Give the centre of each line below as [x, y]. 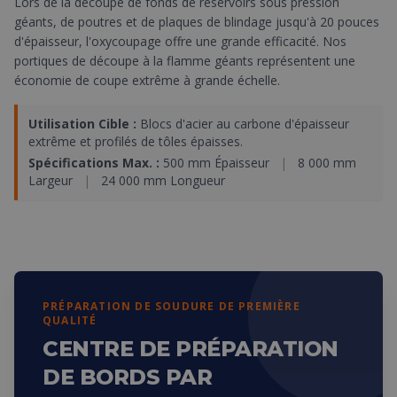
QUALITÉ [70, 320]
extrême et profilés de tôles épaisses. [136, 141]
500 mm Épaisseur [216, 163]
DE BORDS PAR [127, 377]
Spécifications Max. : [94, 163]
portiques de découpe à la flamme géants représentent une [185, 61]
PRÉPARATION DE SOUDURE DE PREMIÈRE [171, 306]
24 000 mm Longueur [161, 180]
